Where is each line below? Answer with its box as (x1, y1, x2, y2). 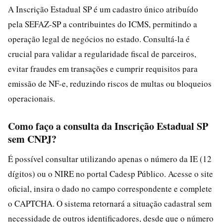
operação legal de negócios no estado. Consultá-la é (8, 33, 190, 45)
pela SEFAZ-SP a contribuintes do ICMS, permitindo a (8, 18, 197, 30)
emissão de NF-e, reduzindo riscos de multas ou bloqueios (8, 78, 212, 89)
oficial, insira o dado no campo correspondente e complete (8, 183, 212, 194)
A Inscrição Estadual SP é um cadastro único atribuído (8, 3, 198, 15)
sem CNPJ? (8, 132, 56, 146)
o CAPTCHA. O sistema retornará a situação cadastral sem (8, 198, 212, 209)
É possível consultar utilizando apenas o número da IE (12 (8, 153, 212, 165)
